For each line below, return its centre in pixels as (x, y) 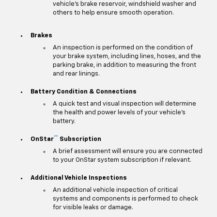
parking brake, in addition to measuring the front (124, 65)
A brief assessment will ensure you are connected (128, 151)
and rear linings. (76, 74)
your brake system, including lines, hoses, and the (127, 56)
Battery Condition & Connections (83, 92)
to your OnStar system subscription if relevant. (122, 160)
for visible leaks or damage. (93, 207)
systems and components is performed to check (125, 199)
